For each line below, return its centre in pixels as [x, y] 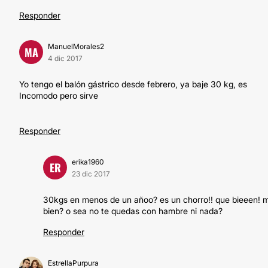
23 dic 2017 [91, 174]
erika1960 [88, 162]
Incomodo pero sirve [59, 95]
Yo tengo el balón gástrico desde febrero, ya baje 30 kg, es [133, 84]
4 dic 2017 [65, 58]
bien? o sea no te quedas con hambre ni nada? [133, 211]
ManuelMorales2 [76, 46]
